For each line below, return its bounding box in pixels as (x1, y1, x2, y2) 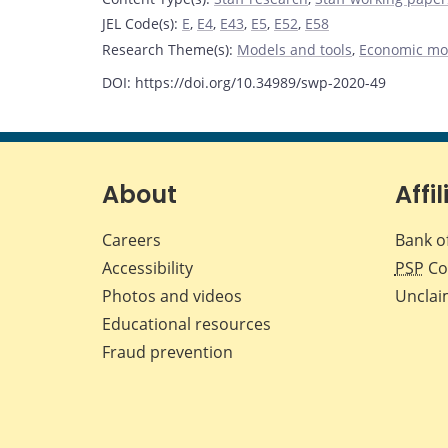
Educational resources (102, 312, 271, 335)
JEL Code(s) (102, 14, 174, 34)
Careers (102, 228, 161, 251)
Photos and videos (102, 284, 242, 307)
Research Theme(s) (102, 39, 229, 59)
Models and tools (237, 39, 352, 59)
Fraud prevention (102, 340, 233, 363)
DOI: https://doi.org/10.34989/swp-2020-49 (102, 72, 386, 92)
